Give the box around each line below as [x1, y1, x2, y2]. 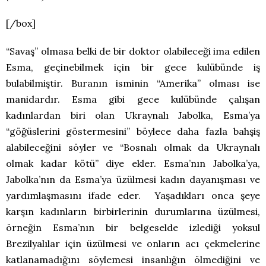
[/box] [6, 17, 36, 30]
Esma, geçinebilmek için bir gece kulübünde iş [6, 61, 260, 74]
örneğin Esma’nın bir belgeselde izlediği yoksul [6, 221, 260, 234]
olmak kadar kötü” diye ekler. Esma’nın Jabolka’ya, [6, 157, 260, 170]
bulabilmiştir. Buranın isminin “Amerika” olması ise [6, 77, 260, 90]
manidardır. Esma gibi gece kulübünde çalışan [6, 93, 260, 106]
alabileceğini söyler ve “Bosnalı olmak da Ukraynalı [6, 141, 260, 154]
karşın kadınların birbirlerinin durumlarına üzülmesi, [6, 205, 260, 218]
